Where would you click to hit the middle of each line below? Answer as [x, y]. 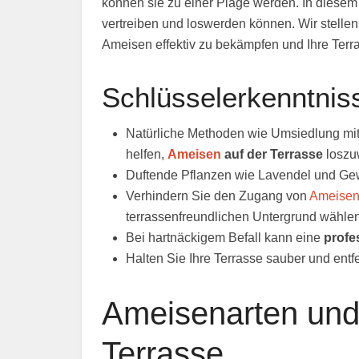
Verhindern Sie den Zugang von [218, 196]
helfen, [147, 154]
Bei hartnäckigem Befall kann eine [225, 238]
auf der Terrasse [272, 154]
